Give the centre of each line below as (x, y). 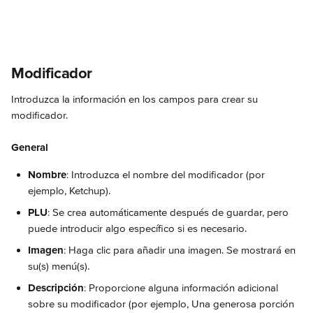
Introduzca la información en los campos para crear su (136, 99)
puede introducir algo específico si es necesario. (137, 228)
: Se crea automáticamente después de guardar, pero (169, 212)
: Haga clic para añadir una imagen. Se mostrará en (181, 250)
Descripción (56, 288)
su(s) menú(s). (59, 266)
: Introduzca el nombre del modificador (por (167, 175)
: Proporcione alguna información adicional (182, 288)
